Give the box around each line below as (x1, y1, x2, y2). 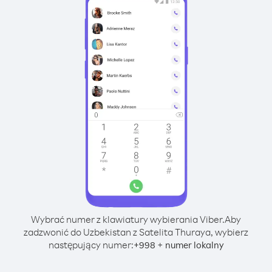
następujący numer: (48, 239, 134, 251)
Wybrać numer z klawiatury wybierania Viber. (31, 213, 225, 225)
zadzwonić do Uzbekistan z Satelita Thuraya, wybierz (24, 226, 248, 238)
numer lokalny (165, 239, 224, 251)
